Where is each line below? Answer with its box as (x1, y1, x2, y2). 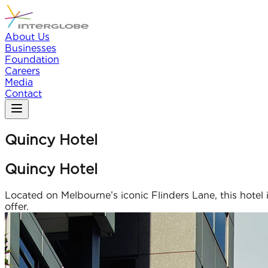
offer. (5, 200, 29, 212)
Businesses (5, 42, 56, 54)
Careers (5, 65, 40, 77)
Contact (5, 88, 42, 99)
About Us (5, 31, 50, 42)
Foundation (5, 54, 59, 65)
